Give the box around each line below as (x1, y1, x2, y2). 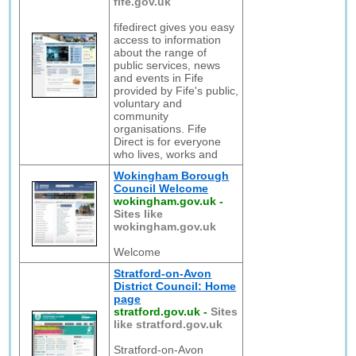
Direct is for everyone (114, 135, 222, 148)
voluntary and (114, 97, 183, 110)
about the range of (114, 46, 207, 59)
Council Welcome (114, 182, 209, 195)
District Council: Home (114, 280, 237, 292)
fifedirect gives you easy (114, 21, 235, 33)
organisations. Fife (114, 122, 207, 135)
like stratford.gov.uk (114, 318, 223, 331)
